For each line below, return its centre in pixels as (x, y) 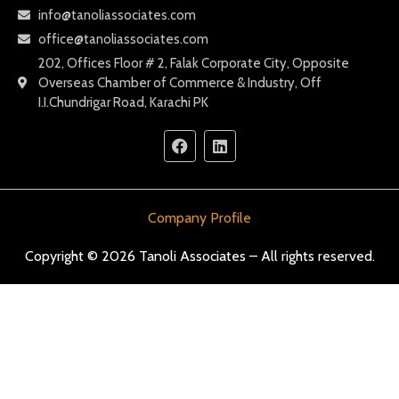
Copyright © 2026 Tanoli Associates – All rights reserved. (199, 256)
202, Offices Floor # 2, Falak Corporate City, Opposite (193, 63)
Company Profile (199, 217)
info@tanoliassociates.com (117, 15)
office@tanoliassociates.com (123, 39)
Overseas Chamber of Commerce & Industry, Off (179, 82)
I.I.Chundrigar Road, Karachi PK (123, 102)
